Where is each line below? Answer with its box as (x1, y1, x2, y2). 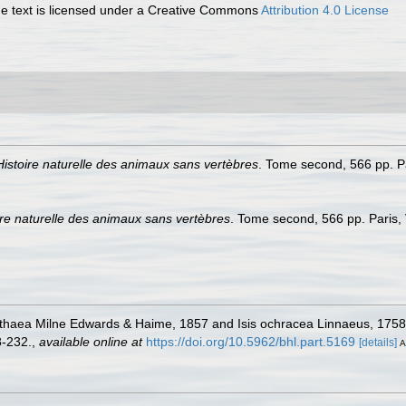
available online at (39, 334, 142, 349)
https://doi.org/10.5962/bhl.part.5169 (146, 334, 355, 349)
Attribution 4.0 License (261, 3, 390, 17)
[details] (359, 336, 397, 349)
